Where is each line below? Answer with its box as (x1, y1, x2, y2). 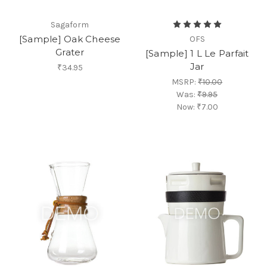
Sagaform (51, 20, 89, 30)
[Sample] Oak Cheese (18, 33, 121, 45)
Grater (55, 46, 85, 58)
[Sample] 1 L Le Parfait (145, 48, 249, 60)
